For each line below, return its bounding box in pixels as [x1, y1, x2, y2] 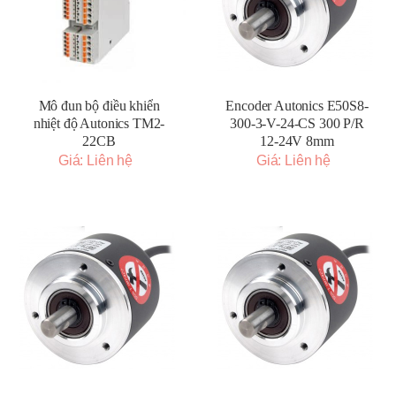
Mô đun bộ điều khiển [38, 98, 160, 113]
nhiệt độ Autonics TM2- [33, 116, 165, 131]
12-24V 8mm [260, 133, 334, 148]
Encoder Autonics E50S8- [225, 98, 369, 113]
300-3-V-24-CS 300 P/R [230, 116, 364, 131]
